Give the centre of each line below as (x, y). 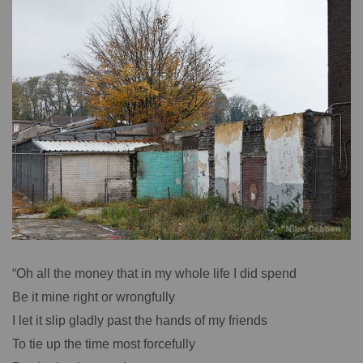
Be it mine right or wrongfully (94, 297)
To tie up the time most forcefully (104, 344)
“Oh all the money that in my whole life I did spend (154, 273)
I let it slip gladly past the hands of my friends (140, 320)
